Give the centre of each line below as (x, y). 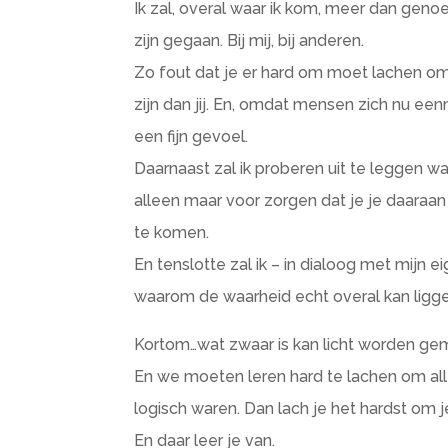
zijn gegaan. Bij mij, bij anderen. (249, 40)
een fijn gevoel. (191, 136)
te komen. (172, 232)
